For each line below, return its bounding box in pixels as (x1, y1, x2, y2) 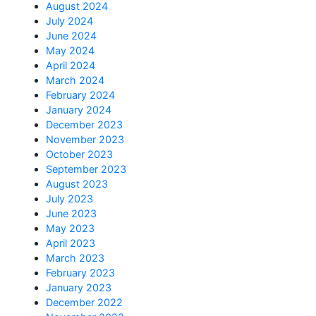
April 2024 (46, 59, 95, 72)
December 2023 (46, 119, 123, 131)
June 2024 (46, 30, 97, 42)
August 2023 (46, 178, 108, 190)
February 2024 (46, 89, 115, 102)
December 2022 (46, 296, 123, 309)
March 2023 (46, 252, 104, 265)
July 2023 (46, 193, 93, 205)
